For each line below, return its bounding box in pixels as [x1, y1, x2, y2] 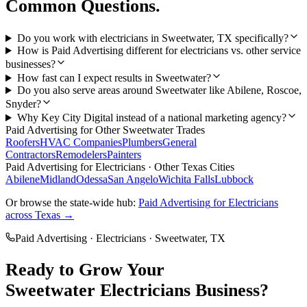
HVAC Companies [40, 136, 122, 149]
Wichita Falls [158, 173, 214, 186]
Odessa [76, 173, 108, 186]
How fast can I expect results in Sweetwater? [16, 72, 211, 84]
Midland [40, 173, 76, 186]
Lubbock [214, 173, 254, 186]
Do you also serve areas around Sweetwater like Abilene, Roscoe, [16, 84, 302, 97]
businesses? [5, 58, 56, 71]
